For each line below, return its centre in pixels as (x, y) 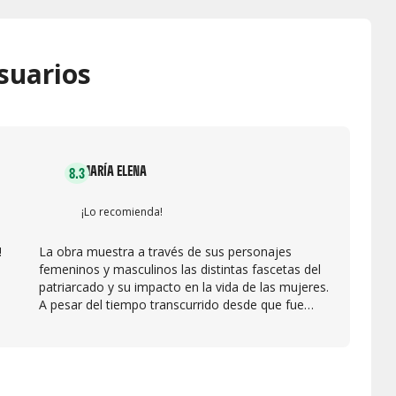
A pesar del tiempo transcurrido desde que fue (171, 304)
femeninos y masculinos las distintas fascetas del (180, 269)
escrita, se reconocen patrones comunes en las (175, 322)
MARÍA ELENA (114, 170)
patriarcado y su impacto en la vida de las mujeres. (184, 286)
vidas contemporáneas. (106, 339)
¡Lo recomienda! (122, 211)
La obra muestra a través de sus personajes (165, 251)
